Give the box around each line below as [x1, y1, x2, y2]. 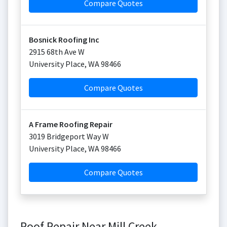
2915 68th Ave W [29, 47, 85, 57]
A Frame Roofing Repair [29, 119, 112, 129]
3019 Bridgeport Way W [29, 131, 109, 141]
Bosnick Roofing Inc [29, 34, 99, 45]
